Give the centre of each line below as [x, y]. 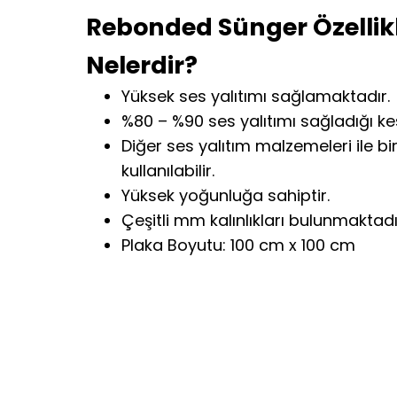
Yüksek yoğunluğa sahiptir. [226, 196]
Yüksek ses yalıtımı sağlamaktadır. [256, 97]
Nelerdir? [142, 66]
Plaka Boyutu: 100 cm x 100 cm [238, 245]
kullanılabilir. [168, 171]
